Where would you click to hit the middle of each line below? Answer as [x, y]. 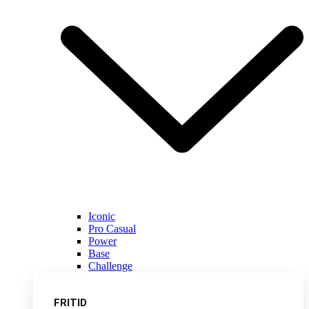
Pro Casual [112, 229]
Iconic [102, 217]
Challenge [110, 266]
